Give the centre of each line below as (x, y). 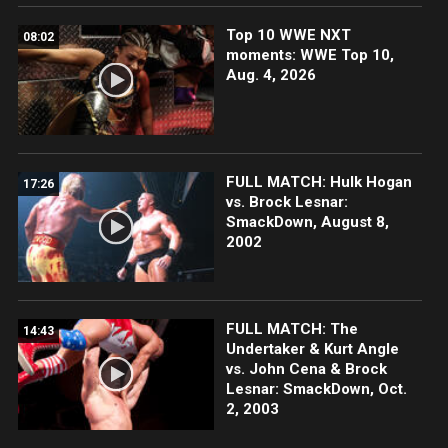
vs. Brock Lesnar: (286, 202)
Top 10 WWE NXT (288, 35)
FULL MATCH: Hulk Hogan (318, 182)
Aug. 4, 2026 (270, 75)
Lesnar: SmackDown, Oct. (316, 389)
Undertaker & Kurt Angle (312, 349)
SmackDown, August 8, (307, 222)
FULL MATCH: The (291, 329)
